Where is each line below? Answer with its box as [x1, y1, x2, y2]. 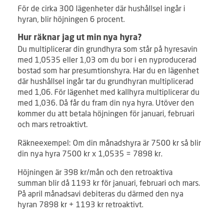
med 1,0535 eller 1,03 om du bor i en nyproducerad [18, 55, 197, 65]
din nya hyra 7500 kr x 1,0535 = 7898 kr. [18, 149, 162, 158]
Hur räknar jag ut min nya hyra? [18, 34, 142, 43]
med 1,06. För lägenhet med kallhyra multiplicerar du [18, 87, 199, 97]
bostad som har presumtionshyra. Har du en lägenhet [18, 66, 199, 75]
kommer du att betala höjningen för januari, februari [18, 109, 195, 118]
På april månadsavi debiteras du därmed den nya [18, 189, 183, 198]
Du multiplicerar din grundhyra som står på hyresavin [18, 44, 197, 54]
